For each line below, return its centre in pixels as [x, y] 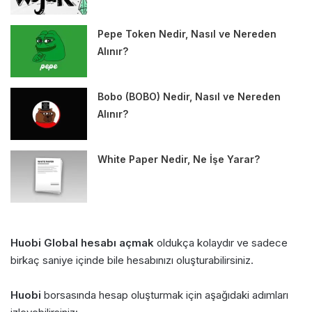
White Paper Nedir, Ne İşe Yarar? [179, 159]
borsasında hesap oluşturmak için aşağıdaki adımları [165, 295]
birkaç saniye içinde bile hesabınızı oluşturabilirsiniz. [132, 260]
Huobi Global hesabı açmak [82, 242]
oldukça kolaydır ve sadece [221, 242]
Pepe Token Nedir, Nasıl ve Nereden [187, 33]
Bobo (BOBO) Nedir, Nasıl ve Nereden [189, 96]
